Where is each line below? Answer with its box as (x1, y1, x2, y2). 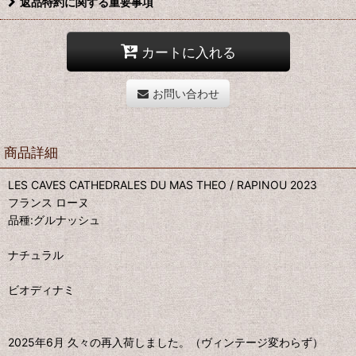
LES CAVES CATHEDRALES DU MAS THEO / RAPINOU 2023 (8, 178, 317, 192)
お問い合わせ (152, 87, 219, 101)
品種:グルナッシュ (8, 213, 100, 227)
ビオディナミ (8, 283, 75, 297)
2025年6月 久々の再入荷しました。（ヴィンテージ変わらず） (8, 335, 323, 350)
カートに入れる (141, 43, 236, 60)
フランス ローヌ (8, 195, 89, 210)
